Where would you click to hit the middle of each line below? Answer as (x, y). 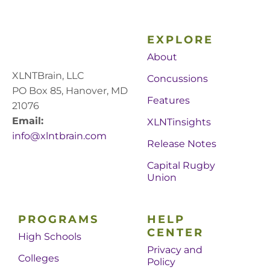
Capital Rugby (181, 165)
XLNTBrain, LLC (48, 76)
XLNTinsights (179, 122)
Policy (161, 262)
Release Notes (182, 143)
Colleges (39, 258)
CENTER (175, 232)
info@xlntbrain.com (59, 136)
